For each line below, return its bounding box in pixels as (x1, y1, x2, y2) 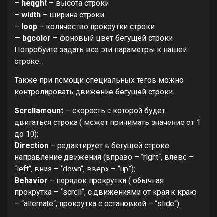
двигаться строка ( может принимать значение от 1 (15, 118, 201, 127)
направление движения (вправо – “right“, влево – (15, 153, 194, 162)
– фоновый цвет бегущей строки (51, 33, 173, 43)
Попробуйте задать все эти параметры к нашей (15, 45, 187, 54)
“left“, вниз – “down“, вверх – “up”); (15, 164, 135, 173)
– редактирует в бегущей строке (48, 141, 169, 150)
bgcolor (22, 33, 51, 43)
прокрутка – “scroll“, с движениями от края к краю (15, 187, 197, 197)
